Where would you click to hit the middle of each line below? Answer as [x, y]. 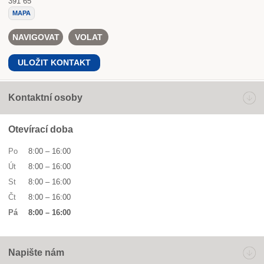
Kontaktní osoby [45, 98]
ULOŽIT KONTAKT [54, 63]
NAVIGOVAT [36, 37]
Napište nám [36, 253]
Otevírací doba [41, 130]
